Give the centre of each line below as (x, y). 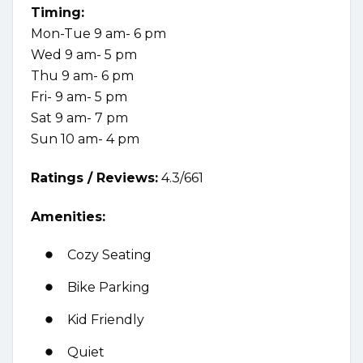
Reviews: (127, 178)
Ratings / (64, 178)
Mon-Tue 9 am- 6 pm (98, 34)
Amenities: (68, 217)
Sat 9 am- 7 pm (79, 118)
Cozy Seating (109, 255)
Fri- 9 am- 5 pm (79, 97)
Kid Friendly (106, 320)
